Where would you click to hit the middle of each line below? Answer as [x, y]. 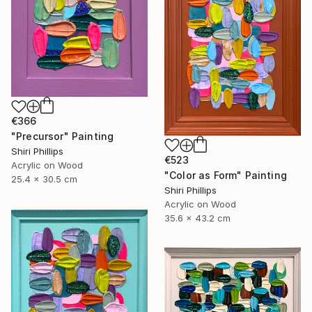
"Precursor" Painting [63, 136]
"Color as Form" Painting [226, 175]
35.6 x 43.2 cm [197, 218]
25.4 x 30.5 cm [44, 179]
